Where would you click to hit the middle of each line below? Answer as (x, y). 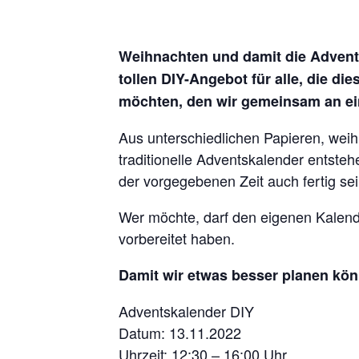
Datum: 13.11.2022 (180, 333)
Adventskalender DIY (186, 311)
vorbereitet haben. (177, 238)
